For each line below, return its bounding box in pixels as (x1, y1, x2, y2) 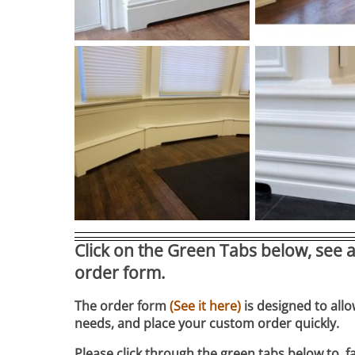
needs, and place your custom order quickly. (74, 315, 340, 333)
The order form (74, 297, 170, 315)
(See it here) (170, 297, 242, 315)
